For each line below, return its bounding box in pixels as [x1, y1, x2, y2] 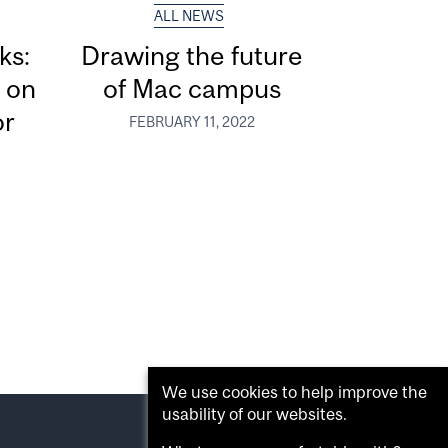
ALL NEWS [153, 8, 224, 25]
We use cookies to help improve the [162, 382, 427, 402]
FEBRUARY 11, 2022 [129, 113, 256, 130]
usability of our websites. [162, 404, 347, 424]
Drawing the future [81, 40, 304, 72]
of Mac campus [103, 73, 282, 105]
